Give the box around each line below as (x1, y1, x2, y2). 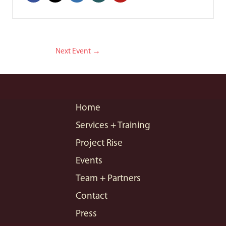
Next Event (55, 47, 92, 55)
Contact (76, 192, 107, 202)
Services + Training (76, 121, 150, 131)
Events (76, 156, 102, 166)
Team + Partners (76, 174, 141, 184)
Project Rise (76, 139, 123, 149)
